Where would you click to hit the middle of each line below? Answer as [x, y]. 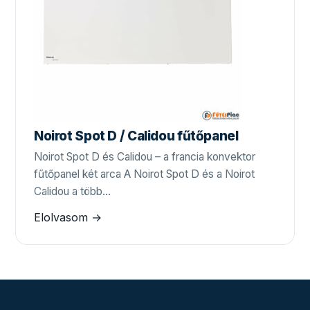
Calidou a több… [72, 192]
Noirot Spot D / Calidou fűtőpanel [136, 136]
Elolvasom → [68, 218]
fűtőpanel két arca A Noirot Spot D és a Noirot [144, 174]
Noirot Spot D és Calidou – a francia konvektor [145, 157]
